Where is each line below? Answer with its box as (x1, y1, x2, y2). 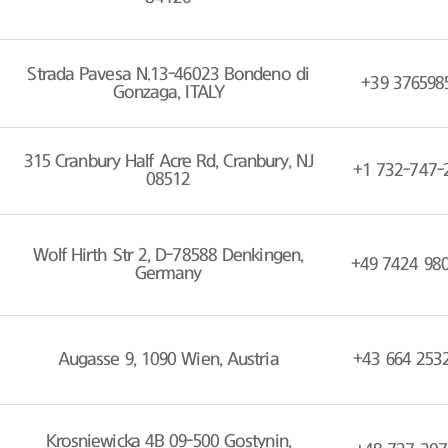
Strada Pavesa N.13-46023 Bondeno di (27, 65, 309, 84)
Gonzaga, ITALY (112, 83, 224, 102)
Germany (134, 265, 202, 284)
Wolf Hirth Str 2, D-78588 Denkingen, (33, 247, 304, 266)
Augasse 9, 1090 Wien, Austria (57, 351, 279, 370)
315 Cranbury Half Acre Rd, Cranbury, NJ (23, 153, 313, 172)
